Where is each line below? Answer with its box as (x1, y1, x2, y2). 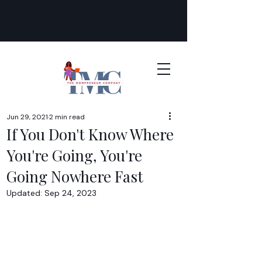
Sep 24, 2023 (44, 188, 96, 198)
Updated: (6, 188, 44, 198)
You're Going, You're (6, 145, 142, 166)
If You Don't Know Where (6, 124, 174, 144)
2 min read (49, 112, 85, 122)
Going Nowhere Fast (6, 166, 143, 187)
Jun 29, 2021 (6, 112, 48, 122)
